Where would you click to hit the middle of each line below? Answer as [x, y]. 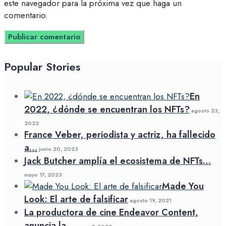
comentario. [26, 15]
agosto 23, [205, 110]
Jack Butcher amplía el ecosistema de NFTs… [118, 161]
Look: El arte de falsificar [76, 199]
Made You [183, 186]
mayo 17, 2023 [43, 174]
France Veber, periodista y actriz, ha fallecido [120, 134]
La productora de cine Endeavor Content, [111, 212]
